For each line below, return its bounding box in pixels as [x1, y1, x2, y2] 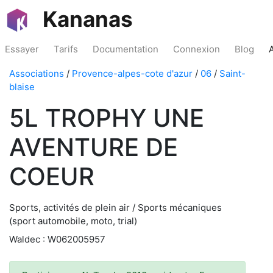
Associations [9, 68, 64, 79]
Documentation [93, 43, 158, 55]
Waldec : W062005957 [9, 233, 105, 245]
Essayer [5, 43, 39, 55]
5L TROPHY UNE [9, 103, 204, 133]
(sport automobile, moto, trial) [9, 215, 137, 227]
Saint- [219, 68, 246, 79]
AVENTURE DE [9, 132, 178, 162]
